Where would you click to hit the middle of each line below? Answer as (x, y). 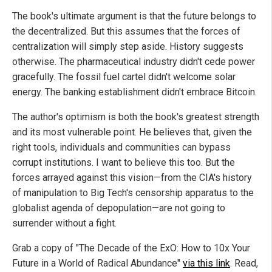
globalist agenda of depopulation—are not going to (119, 208)
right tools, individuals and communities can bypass (121, 148)
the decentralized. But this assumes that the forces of (126, 32)
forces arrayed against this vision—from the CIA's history (132, 178)
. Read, (244, 263)
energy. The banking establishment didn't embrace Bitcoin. (134, 92)
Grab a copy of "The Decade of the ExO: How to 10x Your (131, 248)
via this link (206, 263)
